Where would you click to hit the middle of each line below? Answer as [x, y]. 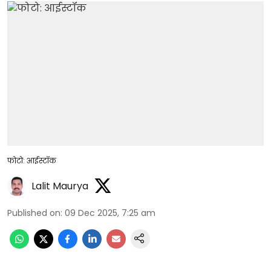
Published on [34, 213]
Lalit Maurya [60, 186]
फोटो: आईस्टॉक [32, 160]
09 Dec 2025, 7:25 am [110, 213]
